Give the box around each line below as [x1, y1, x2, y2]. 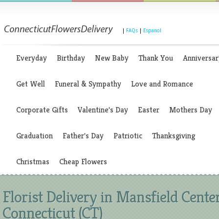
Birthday [57, 53, 85, 63]
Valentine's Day [78, 105, 128, 115]
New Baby [95, 53, 129, 63]
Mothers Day [169, 105, 212, 115]
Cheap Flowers [59, 156, 107, 167]
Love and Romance [131, 79, 193, 89]
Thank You [138, 53, 173, 63]
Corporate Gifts [16, 105, 68, 115]
